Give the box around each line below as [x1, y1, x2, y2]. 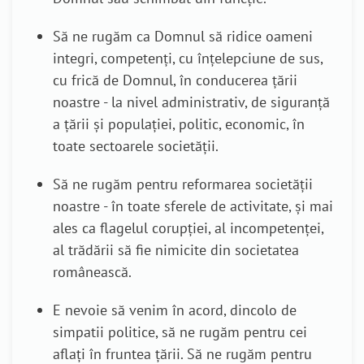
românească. [53, 262, 132, 282]
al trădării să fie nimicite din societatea [53, 240, 299, 260]
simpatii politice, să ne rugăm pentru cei [53, 323, 307, 342]
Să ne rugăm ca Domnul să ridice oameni [53, 27, 313, 46]
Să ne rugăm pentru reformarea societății [53, 175, 313, 194]
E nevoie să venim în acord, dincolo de [53, 301, 297, 320]
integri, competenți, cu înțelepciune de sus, [53, 49, 323, 68]
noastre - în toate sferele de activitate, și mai [53, 197, 333, 216]
